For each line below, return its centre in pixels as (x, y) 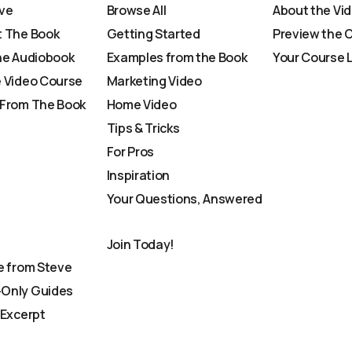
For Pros (130, 152)
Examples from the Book (177, 57)
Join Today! (140, 244)
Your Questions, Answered (184, 199)
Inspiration (138, 175)
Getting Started (153, 34)
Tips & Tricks (143, 128)
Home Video (141, 104)
